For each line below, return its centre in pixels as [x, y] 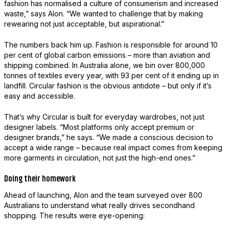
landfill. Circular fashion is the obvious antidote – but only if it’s [108, 86]
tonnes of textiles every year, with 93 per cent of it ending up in [111, 76]
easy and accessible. [39, 96]
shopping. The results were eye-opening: [74, 216]
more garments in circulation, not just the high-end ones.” [99, 158]
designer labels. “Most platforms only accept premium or [99, 127]
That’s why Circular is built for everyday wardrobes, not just [104, 117]
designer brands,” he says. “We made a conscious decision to [108, 138]
